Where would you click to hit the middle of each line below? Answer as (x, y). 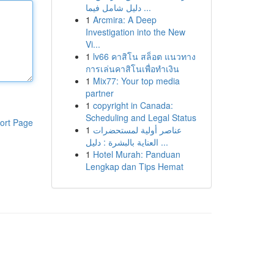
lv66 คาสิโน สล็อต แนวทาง (144, 56)
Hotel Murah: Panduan (136, 154)
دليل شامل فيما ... (146, 7)
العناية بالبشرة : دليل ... (163, 142)
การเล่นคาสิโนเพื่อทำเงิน (132, 68)
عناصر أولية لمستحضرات (137, 130)
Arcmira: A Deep (124, 20)
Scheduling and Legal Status (141, 117)
